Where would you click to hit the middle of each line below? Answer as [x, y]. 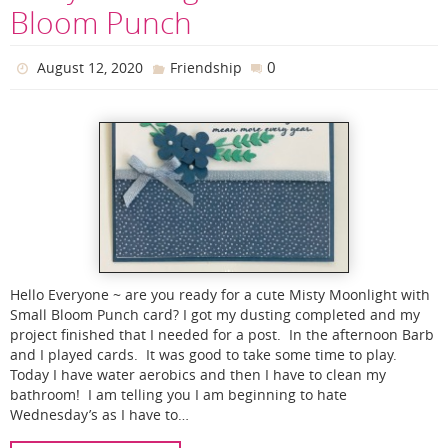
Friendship [205, 67]
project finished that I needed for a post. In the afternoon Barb [222, 334]
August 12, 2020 [90, 67]
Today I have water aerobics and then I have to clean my [198, 374]
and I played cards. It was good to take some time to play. [203, 354]
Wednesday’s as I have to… [99, 414]
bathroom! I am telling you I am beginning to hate [178, 394]
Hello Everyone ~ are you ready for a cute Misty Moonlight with [220, 294]
